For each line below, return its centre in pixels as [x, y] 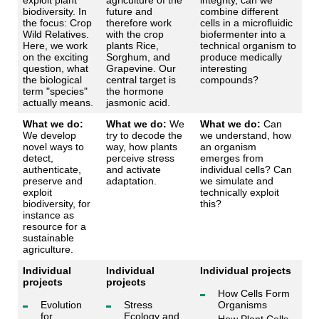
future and [129, 12]
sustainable [48, 238]
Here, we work [55, 46]
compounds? [229, 80]
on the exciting [55, 57]
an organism [228, 147]
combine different [239, 12]
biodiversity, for [56, 204]
